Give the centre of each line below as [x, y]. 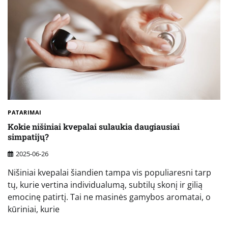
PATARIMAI [25, 112]
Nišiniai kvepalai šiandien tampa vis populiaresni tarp [109, 172]
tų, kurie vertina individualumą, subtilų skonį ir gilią [105, 184]
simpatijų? [28, 137]
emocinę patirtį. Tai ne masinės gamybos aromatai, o [109, 197]
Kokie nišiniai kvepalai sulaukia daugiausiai [94, 127]
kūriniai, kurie [34, 209]
